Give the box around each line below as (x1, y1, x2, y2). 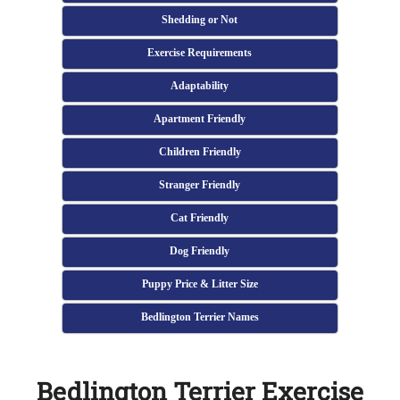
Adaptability (171, 79, 229, 92)
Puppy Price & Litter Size (141, 278, 258, 290)
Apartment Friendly (154, 112, 246, 125)
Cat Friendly (171, 212, 229, 224)
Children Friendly (158, 146, 241, 158)
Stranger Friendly (159, 179, 241, 191)
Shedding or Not (162, 13, 238, 26)
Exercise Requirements (147, 46, 253, 59)
